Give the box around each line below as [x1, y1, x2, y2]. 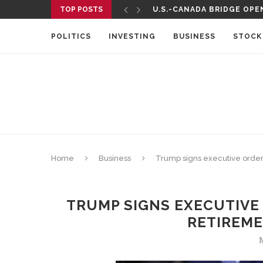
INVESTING [109, 32, 156, 41]
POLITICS [51, 32, 91, 41]
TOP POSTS [60, 5, 103, 14]
